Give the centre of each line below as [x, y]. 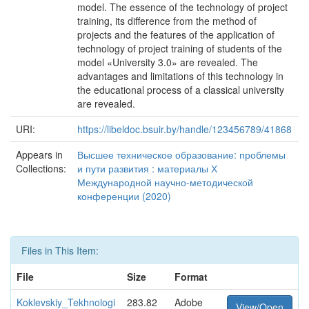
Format [191, 277]
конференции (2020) [124, 196]
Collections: [41, 168]
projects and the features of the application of [176, 34]
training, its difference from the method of [167, 21]
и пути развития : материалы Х [147, 168]
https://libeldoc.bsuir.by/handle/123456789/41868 [185, 129]
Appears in [39, 154]
